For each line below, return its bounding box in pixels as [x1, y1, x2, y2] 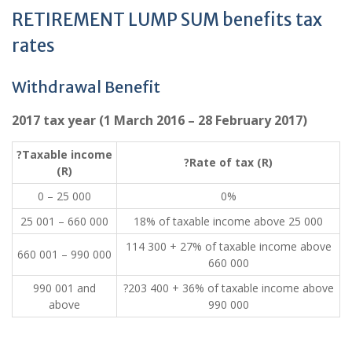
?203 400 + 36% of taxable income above [123, 280, 334, 295]
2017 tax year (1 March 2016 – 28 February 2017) [12, 112, 307, 129]
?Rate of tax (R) [184, 155, 273, 170]
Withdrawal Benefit [12, 77, 160, 97]
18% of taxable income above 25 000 [134, 214, 323, 229]
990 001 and [33, 280, 96, 295]
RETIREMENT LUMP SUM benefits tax [12, 9, 322, 31]
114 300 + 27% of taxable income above [125, 239, 332, 254]
